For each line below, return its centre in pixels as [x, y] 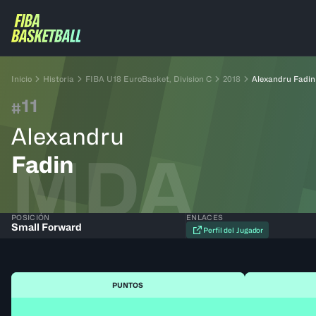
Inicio [22, 79]
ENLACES [205, 217]
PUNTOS [128, 285]
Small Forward [47, 227]
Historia [59, 79]
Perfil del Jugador [233, 230]
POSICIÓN [31, 217]
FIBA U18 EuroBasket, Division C [148, 79]
